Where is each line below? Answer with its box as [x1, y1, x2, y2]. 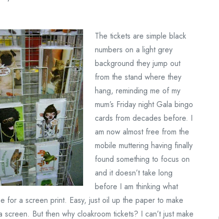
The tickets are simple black [95, 30, 186, 42]
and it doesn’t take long [95, 167, 173, 178]
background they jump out [95, 58, 180, 69]
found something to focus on [95, 153, 190, 165]
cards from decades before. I [95, 112, 193, 124]
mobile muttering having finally [95, 140, 193, 151]
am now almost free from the [95, 126, 189, 137]
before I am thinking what [95, 181, 178, 192]
